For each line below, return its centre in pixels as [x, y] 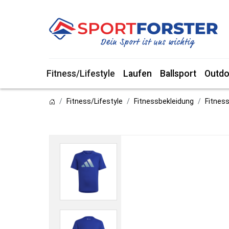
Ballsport [178, 74]
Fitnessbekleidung [164, 101]
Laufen [138, 74]
